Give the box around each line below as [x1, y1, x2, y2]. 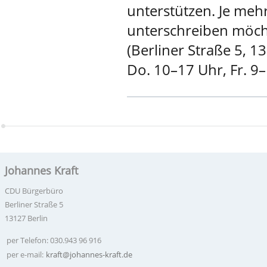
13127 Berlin [5, 213, 48, 223]
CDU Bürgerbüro [5, 185, 63, 196]
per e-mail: [7, 249, 45, 260]
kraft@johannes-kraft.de [46, 249, 132, 260]
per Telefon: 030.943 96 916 [7, 235, 101, 246]
